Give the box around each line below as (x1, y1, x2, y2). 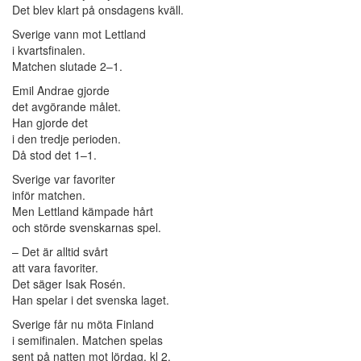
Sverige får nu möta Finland (12, 316, 154, 333)
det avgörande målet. (12, 98, 121, 115)
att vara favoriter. (12, 259, 98, 276)
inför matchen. (12, 187, 85, 204)
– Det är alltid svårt (12, 243, 108, 260)
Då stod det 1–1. (12, 147, 97, 164)
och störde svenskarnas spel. (12, 219, 161, 236)
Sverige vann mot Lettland (12, 26, 146, 43)
